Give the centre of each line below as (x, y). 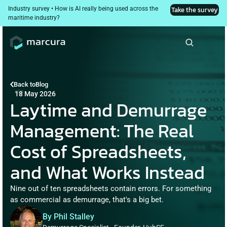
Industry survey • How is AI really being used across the (83, 9)
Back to (25, 84)
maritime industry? (34, 18)
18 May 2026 (35, 94)
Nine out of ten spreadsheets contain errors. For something (111, 188)
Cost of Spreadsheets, (98, 152)
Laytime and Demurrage (108, 110)
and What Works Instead (107, 172)
